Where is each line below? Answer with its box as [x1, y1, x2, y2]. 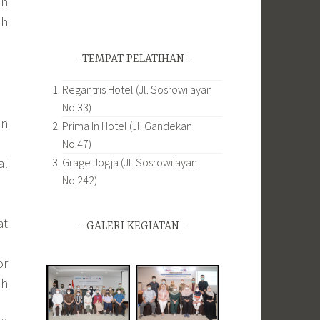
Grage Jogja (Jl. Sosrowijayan [61, 154, 197, 169]
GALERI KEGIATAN [86, 220, 179, 234]
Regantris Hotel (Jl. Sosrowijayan [61, 81, 212, 96]
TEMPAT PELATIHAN [81, 53, 184, 66]
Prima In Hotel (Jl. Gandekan [61, 118, 192, 133]
